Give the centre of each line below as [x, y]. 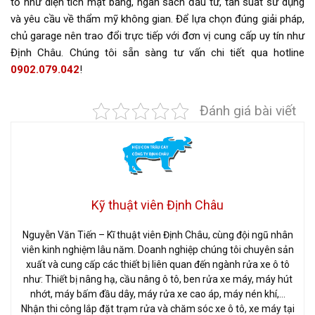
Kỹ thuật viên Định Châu [157, 205]
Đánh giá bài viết [248, 111]
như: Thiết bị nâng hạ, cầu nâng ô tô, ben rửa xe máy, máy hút [157, 279]
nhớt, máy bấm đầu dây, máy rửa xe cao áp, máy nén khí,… [157, 294]
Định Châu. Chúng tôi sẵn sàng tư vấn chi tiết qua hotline [157, 53]
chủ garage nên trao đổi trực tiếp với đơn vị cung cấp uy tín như [157, 36]
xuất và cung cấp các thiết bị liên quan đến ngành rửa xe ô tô [157, 265]
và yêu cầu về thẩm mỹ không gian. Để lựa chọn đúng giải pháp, [157, 19]
